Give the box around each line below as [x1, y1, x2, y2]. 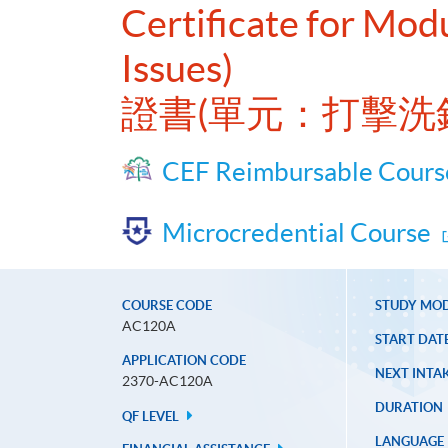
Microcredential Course [162, 218, 431, 248]
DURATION [374, 400, 443, 416]
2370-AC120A [122, 373, 213, 390]
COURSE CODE [122, 298, 212, 314]
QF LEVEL [122, 409, 182, 425]
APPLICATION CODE [122, 353, 246, 369]
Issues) [121, 47, 233, 91]
